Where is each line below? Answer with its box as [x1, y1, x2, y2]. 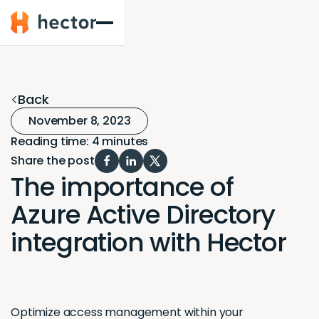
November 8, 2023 [28, 113, 131, 130]
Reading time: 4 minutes [11, 133, 149, 150]
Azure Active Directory [11, 197, 276, 234]
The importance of [11, 169, 234, 206]
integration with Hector [11, 224, 287, 261]
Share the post [11, 152, 95, 169]
